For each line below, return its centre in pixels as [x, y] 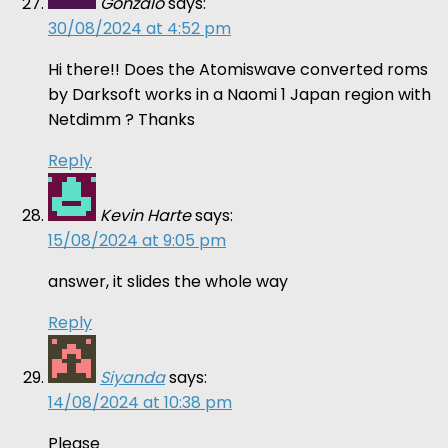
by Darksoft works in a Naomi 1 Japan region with [239, 94]
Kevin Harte [145, 215]
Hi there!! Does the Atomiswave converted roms [238, 69]
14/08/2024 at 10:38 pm [140, 402]
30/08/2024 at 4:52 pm [139, 28]
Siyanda [132, 377]
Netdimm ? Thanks [121, 119]
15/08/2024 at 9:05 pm [137, 240]
